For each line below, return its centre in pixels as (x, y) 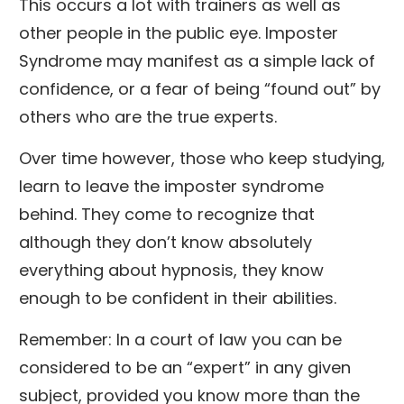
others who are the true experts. (148, 116)
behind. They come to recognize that (167, 214)
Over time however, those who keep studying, (202, 158)
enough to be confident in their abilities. (180, 298)
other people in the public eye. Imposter (179, 32)
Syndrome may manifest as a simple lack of (197, 60)
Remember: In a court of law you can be (180, 339)
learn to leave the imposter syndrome (171, 186)
